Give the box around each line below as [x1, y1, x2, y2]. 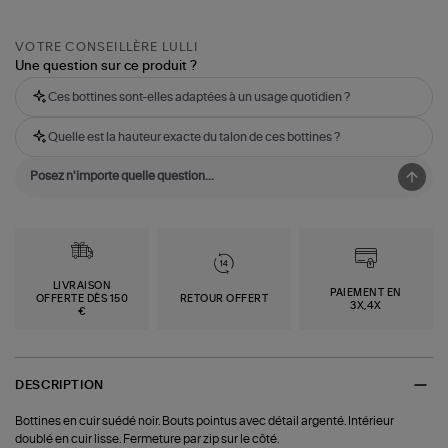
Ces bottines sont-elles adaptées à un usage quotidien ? [48, 91, 351, 104]
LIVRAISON [52, 281, 112, 292]
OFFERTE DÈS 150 [35, 294, 129, 305]
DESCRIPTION [15, 378, 104, 391]
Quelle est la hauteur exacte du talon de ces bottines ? [48, 131, 341, 144]
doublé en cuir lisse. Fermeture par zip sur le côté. [15, 433, 280, 446]
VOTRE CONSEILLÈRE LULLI [15, 41, 198, 54]
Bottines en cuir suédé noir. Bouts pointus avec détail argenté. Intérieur [15, 415, 395, 428]
